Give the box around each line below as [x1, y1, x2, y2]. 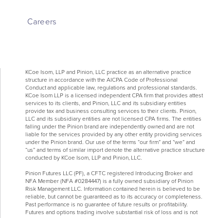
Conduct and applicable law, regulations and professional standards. [25, 83, 197, 91]
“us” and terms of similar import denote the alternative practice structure [25, 145, 205, 154]
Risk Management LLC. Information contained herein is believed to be [25, 184, 200, 193]
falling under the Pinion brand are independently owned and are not [25, 122, 194, 130]
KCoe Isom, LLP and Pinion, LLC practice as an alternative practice [25, 68, 191, 76]
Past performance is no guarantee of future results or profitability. [25, 200, 188, 208]
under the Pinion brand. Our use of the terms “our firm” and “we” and [25, 138, 195, 146]
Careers [27, 16, 57, 27]
